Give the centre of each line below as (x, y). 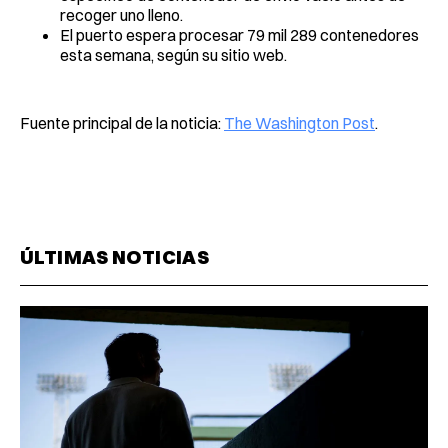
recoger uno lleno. (121, 14)
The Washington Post (299, 122)
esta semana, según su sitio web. (173, 54)
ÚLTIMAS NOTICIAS (115, 256)
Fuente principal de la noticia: (122, 122)
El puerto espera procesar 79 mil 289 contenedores (239, 34)
